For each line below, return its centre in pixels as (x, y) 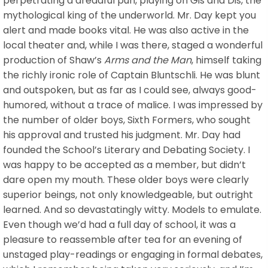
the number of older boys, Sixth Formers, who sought (127, 120)
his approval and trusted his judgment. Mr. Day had (122, 135)
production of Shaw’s (54, 60)
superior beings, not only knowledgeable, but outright (128, 194)
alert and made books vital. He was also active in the (126, 30)
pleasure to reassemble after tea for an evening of (123, 239)
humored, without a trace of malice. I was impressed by (133, 105)
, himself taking (226, 60)
